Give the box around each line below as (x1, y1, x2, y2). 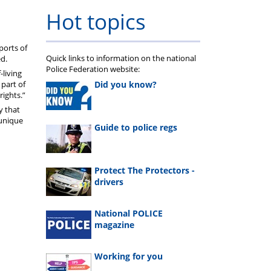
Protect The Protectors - (94, 164, 195, 176)
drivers (94, 175, 123, 188)
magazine (94, 219, 134, 231)
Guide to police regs (94, 121, 177, 133)
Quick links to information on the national (46, 53, 196, 64)
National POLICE (94, 207, 163, 220)
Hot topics (46, 6, 146, 36)
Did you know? (94, 78, 157, 90)
